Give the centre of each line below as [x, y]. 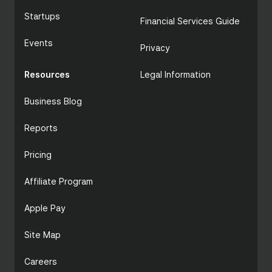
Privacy [155, 48]
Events [39, 43]
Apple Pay [45, 208]
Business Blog [53, 101]
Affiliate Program [59, 181]
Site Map [42, 235]
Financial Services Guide [190, 21]
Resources [47, 74]
